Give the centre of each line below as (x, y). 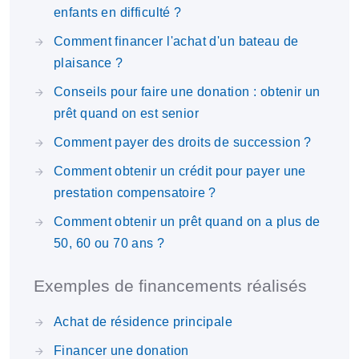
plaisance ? (89, 63)
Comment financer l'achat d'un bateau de (176, 41)
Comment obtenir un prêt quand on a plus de (187, 222)
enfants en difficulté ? (118, 12)
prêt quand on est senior (127, 113)
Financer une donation (121, 351)
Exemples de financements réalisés (170, 286)
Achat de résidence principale (143, 322)
